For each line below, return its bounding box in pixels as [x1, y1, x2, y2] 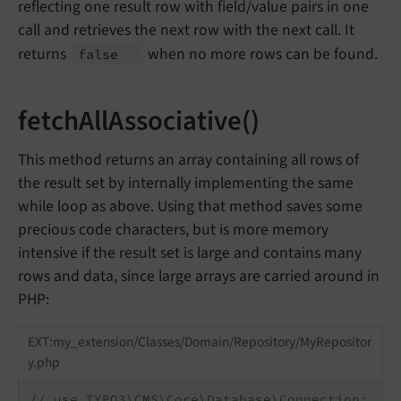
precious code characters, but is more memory [18, 218, 328, 241]
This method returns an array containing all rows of [18, 148, 359, 171]
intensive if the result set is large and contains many [18, 241, 362, 264]
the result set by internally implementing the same [18, 171, 354, 194]
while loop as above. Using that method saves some [18, 194, 363, 218]
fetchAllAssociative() [18, 100, 260, 141]
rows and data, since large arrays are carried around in [18, 264, 380, 287]
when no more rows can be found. [144, 42, 379, 65]
